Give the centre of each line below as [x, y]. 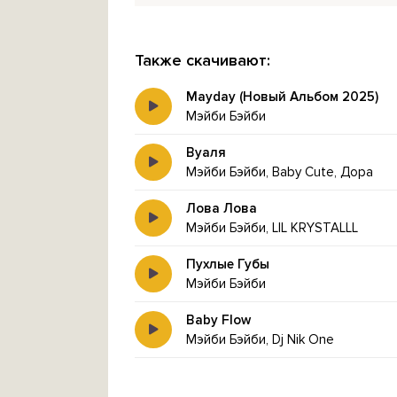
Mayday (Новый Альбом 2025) [282, 97]
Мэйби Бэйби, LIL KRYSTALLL [272, 228]
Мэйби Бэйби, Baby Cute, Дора [280, 172]
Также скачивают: [202, 60]
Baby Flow [218, 320]
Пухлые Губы [228, 264]
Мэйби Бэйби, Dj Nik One [260, 339]
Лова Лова [222, 208]
